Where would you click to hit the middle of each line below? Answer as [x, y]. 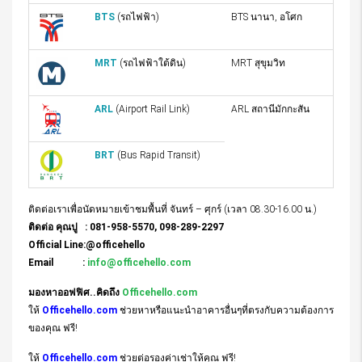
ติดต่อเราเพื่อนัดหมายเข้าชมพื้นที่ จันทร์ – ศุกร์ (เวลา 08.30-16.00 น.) [173, 210]
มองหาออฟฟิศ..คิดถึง [75, 293]
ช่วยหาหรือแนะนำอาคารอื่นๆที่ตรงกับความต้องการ [225, 311]
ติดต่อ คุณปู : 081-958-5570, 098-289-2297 [126, 227]
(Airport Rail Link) [152, 109]
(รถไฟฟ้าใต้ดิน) [152, 63]
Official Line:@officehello [87, 245]
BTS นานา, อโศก [267, 17]
